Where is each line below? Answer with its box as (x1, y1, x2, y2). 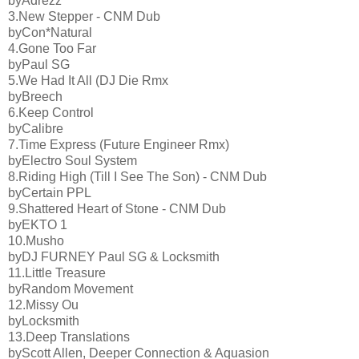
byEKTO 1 (8, 217, 67, 232)
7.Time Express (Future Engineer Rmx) (8, 137, 229, 151)
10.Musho (8, 233, 64, 248)
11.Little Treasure (8, 265, 106, 280)
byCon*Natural (8, 25, 92, 39)
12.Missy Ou (8, 297, 79, 312)
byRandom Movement (8, 281, 133, 296)
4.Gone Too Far (8, 41, 96, 55)
